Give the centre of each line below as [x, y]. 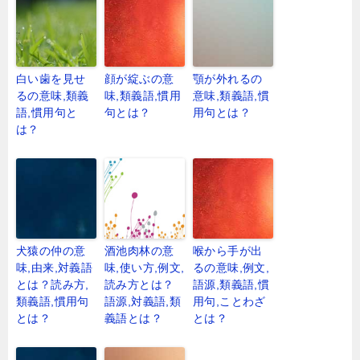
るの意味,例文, [231, 268]
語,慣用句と [47, 113]
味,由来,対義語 [55, 268]
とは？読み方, [53, 285]
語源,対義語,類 [143, 302]
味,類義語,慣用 [143, 96]
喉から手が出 [228, 251]
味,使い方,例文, [145, 268]
